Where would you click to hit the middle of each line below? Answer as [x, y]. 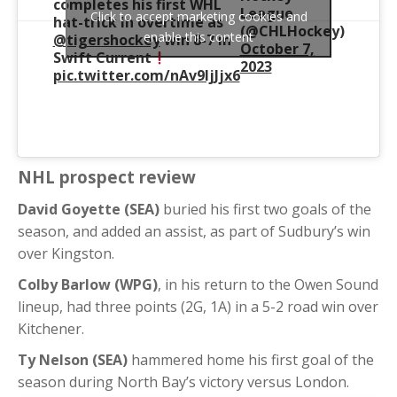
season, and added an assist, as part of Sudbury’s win [194, 231]
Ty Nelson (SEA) [73, 359]
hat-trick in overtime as [138, 22]
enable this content [198, 36]
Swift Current [102, 57]
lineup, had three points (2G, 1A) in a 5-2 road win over [198, 306]
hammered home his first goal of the [251, 359]
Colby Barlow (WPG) [88, 284]
